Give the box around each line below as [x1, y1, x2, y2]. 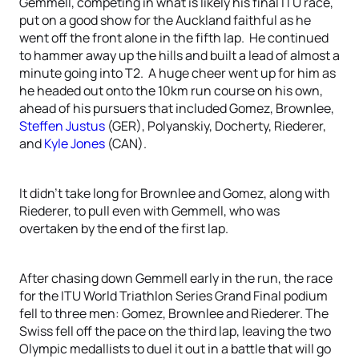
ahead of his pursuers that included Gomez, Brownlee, [19, 99, 334, 117]
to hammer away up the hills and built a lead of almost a [19, 46, 340, 64]
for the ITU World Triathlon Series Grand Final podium [19, 287, 328, 305]
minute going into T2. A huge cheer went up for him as [19, 64, 336, 82]
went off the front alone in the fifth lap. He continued [19, 29, 329, 46]
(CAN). [105, 135, 147, 152]
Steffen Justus [19, 117, 105, 135]
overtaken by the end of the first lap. [19, 220, 228, 237]
